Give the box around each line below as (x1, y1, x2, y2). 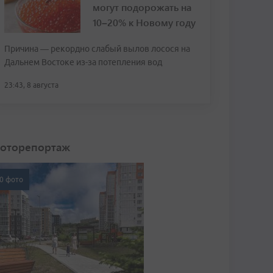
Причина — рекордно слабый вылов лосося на (4, 44, 190, 54)
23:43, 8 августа (4, 81, 58, 89)
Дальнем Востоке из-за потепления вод (4, 57, 162, 67)
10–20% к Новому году (93, 16, 196, 29)
